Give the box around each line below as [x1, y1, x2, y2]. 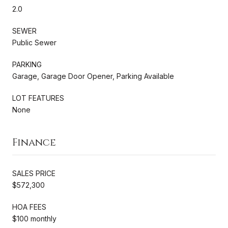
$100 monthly [12, 214, 56, 223]
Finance [12, 135, 56, 149]
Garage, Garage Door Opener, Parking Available [12, 71, 174, 80]
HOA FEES [12, 202, 46, 211]
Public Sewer [12, 38, 56, 47]
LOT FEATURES [12, 93, 64, 102]
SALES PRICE [12, 168, 55, 178]
